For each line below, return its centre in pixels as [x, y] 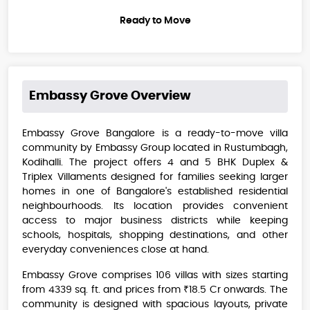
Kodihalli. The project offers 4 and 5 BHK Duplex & [155, 163]
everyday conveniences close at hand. [116, 250]
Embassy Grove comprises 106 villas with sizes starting [155, 276]
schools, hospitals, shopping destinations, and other [155, 236]
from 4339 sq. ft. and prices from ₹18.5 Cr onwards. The [155, 290]
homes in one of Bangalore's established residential [155, 192]
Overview [159, 97]
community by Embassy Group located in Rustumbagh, [155, 148]
